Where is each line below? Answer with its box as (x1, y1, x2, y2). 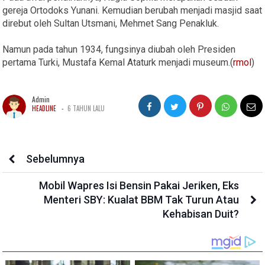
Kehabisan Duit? (162, 207, 239, 220)
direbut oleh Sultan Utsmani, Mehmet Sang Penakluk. (2, 17, 219, 29)
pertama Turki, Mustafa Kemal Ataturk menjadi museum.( (2, 56, 234, 68)
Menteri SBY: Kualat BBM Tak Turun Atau (43, 193, 239, 206)
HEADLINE (32, 103, 57, 113)
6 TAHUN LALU (67, 103, 105, 113)
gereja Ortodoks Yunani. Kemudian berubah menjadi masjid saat (2, 4, 263, 16)
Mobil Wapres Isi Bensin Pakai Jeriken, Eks (38, 179, 239, 192)
